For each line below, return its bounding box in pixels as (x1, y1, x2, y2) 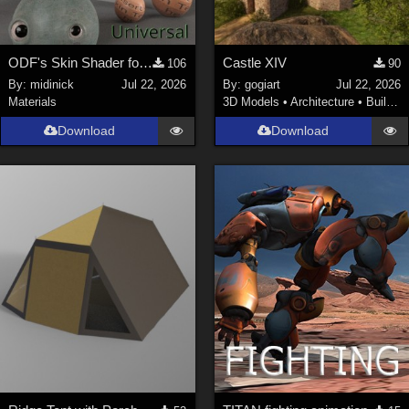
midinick (30, 78, 75, 92)
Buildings (365, 95, 386, 110)
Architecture (289, 95, 354, 110)
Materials (8, 95, 58, 110)
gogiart (244, 78, 280, 92)
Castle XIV (222, 54, 287, 70)
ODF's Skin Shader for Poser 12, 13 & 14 (139, 54, 153, 70)
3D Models (222, 95, 279, 110)
